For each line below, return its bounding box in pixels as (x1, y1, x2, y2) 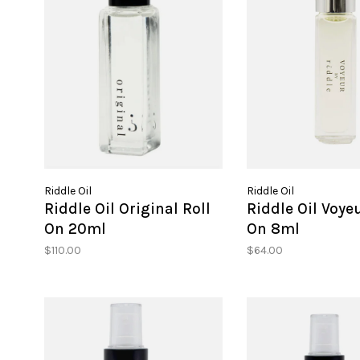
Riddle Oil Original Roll (44, 199, 211, 218)
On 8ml (246, 219, 300, 238)
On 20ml (44, 219, 106, 238)
